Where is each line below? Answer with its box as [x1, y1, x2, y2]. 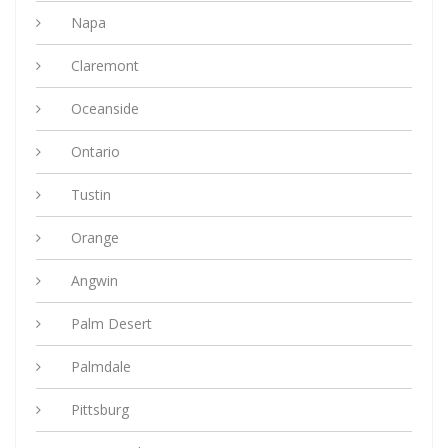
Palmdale [71, 357, 131, 377]
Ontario [71, 142, 120, 162]
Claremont [71, 56, 139, 76]
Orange [71, 228, 119, 248]
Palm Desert [71, 314, 152, 334]
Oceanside [71, 99, 139, 119]
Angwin [71, 271, 118, 291]
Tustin [71, 185, 111, 205]
